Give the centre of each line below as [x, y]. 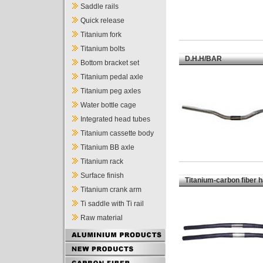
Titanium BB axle [107, 147]
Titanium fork [101, 35]
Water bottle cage [108, 105]
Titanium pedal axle [112, 77]
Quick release [102, 21]
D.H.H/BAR [203, 59]
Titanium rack [102, 161]
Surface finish [102, 176]
